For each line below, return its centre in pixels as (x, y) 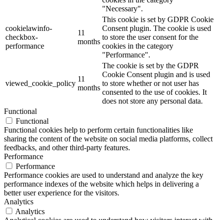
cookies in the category (138, 46)
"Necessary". (123, 8)
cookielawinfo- (29, 28)
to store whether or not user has (151, 83)
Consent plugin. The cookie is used (157, 28)
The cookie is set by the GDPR (151, 65)
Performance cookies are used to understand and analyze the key (104, 175)
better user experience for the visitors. (62, 192)
